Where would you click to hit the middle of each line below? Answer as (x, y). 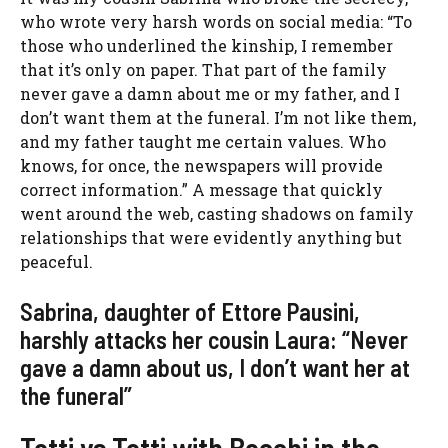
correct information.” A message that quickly (201, 190)
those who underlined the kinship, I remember (206, 46)
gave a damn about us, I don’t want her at (215, 368)
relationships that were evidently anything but (211, 238)
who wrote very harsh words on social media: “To (216, 22)
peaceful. (56, 262)
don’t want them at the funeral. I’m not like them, (218, 118)
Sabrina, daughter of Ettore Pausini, (190, 312)
